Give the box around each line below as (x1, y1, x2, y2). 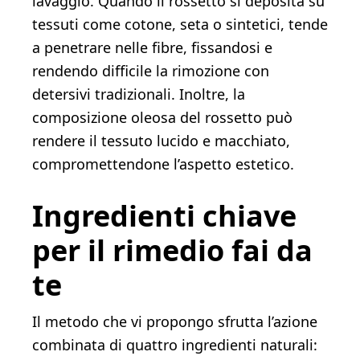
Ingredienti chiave (32, 196, 297, 236)
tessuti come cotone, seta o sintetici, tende (32, 14, 328, 35)
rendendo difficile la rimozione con (32, 61, 269, 81)
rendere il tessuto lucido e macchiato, (32, 131, 290, 151)
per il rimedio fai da (32, 231, 313, 271)
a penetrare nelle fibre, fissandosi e (32, 38, 272, 58)
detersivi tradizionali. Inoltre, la (32, 84, 245, 104)
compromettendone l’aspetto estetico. (32, 154, 294, 174)
